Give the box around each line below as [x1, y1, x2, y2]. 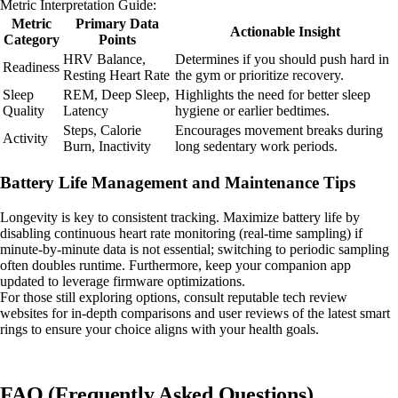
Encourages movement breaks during [175, 122, 383, 138]
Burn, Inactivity [63, 138, 151, 154]
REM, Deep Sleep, [63, 86, 170, 102]
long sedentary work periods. [175, 138, 338, 154]
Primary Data [76, 15, 159, 31]
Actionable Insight [230, 23, 340, 39]
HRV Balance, [63, 51, 146, 67]
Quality [3, 102, 44, 118]
